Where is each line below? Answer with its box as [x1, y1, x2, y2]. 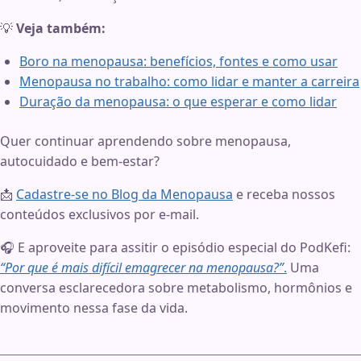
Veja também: [16, 19, 106, 37]
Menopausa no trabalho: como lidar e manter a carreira [19, 72, 359, 90]
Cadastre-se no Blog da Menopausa [16, 185, 233, 203]
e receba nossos [233, 185, 335, 203]
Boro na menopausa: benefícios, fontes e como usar [19, 52, 338, 70]
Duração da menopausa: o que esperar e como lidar [19, 92, 337, 110]
